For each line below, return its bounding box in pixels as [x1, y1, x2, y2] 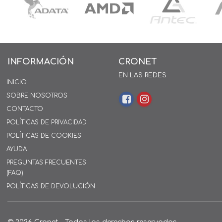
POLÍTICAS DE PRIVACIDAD [6, 118, 87, 126]
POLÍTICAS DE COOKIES [6, 132, 81, 139]
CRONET [118, 56, 157, 66]
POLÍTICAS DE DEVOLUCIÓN [6, 182, 95, 190]
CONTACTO [6, 105, 43, 112]
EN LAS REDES [118, 71, 166, 79]
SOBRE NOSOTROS [6, 92, 67, 99]
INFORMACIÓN [7, 56, 74, 66]
